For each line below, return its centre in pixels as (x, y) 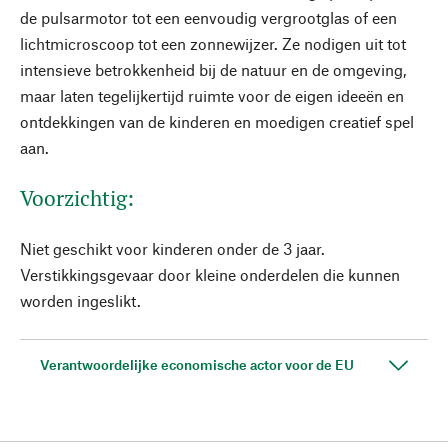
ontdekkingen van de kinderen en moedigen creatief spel (217, 121)
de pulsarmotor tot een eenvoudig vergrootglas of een (208, 17)
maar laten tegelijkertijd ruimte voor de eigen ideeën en (212, 95)
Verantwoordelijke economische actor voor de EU (197, 364)
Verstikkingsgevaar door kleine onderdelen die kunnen (210, 274)
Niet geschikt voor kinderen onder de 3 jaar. (172, 248)
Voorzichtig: (77, 198)
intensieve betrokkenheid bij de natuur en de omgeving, (213, 69)
